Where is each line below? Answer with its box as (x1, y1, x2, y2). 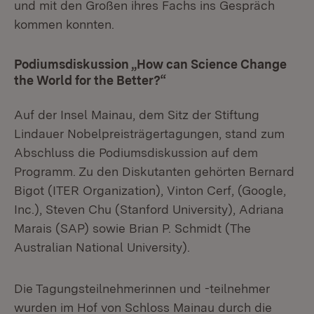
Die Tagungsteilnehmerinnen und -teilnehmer (14, 281, 270, 296)
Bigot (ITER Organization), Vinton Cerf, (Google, (14, 183, 286, 198)
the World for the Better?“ (14, 73, 166, 88)
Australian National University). (14, 240, 190, 254)
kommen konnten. (14, 17, 114, 32)
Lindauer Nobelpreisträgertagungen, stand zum (14, 126, 285, 141)
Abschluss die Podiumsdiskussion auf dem (14, 145, 258, 160)
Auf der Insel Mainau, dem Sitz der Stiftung (14, 107, 259, 122)
